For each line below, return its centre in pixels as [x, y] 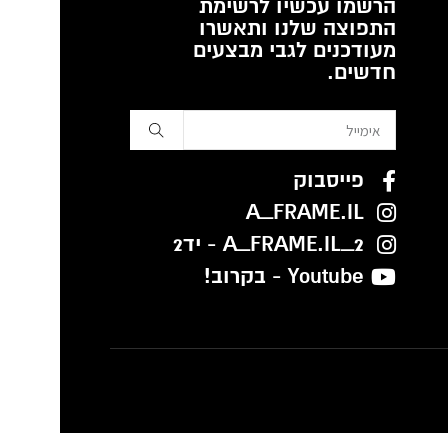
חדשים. [361, 73]
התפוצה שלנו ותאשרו [297, 29]
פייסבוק [328, 181]
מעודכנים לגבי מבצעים [294, 51]
